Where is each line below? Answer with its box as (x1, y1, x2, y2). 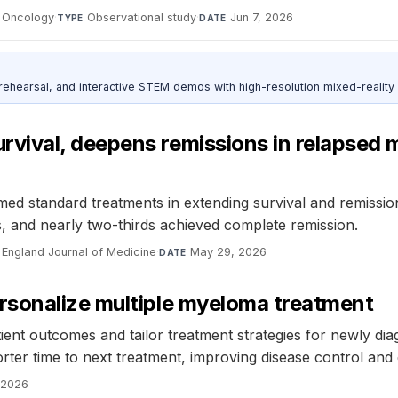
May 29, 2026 (190, 244, 267, 259)
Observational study (87, 11, 197, 25)
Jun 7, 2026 (230, 11, 294, 25)
